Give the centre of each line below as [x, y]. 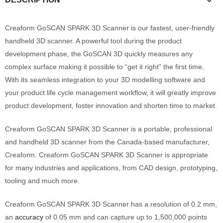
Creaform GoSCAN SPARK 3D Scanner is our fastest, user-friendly [110, 28]
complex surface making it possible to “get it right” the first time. [105, 66]
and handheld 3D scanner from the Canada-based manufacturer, [107, 142]
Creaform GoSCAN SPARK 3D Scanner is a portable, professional [109, 129]
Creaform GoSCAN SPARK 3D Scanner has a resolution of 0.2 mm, [111, 204]
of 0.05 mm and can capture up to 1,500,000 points [125, 217]
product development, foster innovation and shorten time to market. [111, 105]
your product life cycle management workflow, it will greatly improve [111, 92]
